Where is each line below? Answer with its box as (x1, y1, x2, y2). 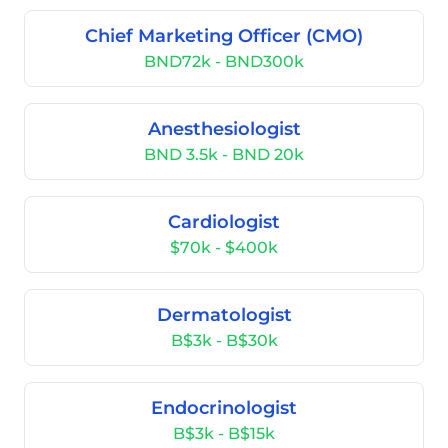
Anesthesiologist (147, 118, 301, 140)
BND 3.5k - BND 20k (144, 145, 304, 164)
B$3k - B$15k (173, 424, 275, 443)
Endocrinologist (151, 397, 297, 419)
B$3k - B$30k (170, 331, 278, 350)
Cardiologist (168, 211, 280, 233)
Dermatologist (156, 304, 292, 326)
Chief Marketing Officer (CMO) (85, 25, 363, 47)
